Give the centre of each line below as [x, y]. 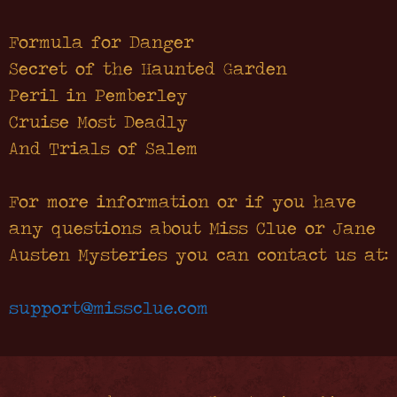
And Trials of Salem [103, 148]
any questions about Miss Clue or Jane [192, 227]
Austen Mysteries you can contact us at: [198, 254]
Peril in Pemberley [98, 94]
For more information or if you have [183, 201]
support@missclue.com [109, 307]
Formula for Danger [101, 41]
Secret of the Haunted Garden [148, 68]
